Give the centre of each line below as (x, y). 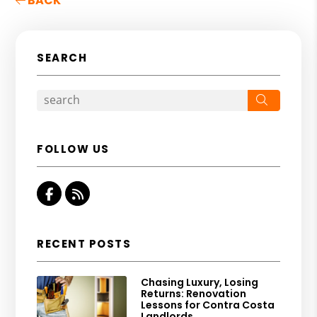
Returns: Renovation (194, 294)
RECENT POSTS (84, 243)
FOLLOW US (73, 149)
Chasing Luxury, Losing (200, 283)
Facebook (84, 193)
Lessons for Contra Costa (208, 305)
